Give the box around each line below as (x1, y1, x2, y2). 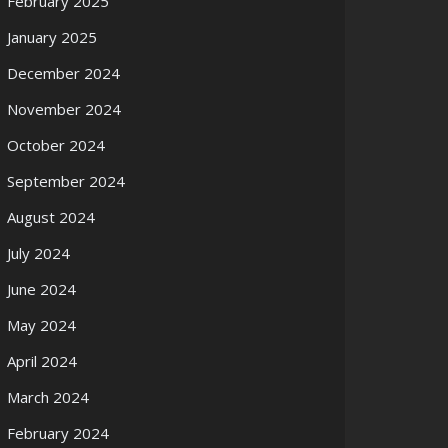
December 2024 (7, 63, 120, 83)
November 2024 (7, 99, 121, 119)
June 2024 (7, 279, 76, 299)
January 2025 (7, 27, 97, 47)
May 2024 (7, 315, 76, 335)
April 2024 (7, 351, 77, 371)
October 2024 (7, 135, 105, 155)
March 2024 (7, 387, 89, 407)
